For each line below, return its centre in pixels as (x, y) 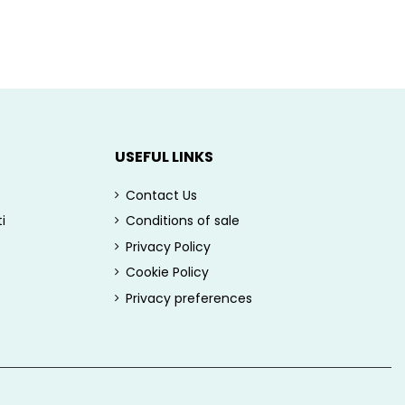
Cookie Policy (167, 273)
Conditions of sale (183, 221)
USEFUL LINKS (164, 157)
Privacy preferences (189, 298)
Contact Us (161, 196)
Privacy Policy (168, 246)
